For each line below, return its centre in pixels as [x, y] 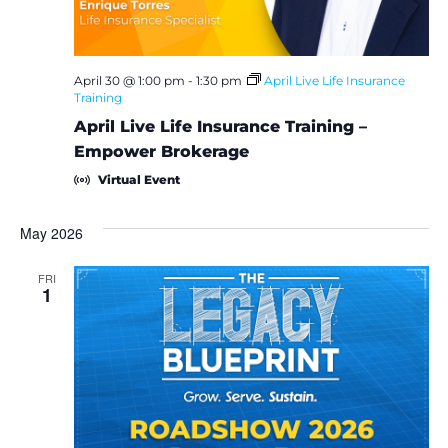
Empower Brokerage [161, 151]
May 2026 [51, 232]
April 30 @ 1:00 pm [129, 80]
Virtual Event [138, 179]
